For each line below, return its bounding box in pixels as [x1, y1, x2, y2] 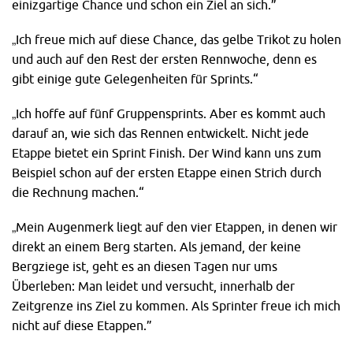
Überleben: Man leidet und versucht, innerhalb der [12, 279, 295, 294]
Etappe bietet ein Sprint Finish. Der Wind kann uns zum [12, 145, 321, 160]
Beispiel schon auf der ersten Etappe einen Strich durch [12, 165, 321, 180]
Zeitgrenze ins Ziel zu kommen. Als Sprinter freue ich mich [12, 299, 340, 314]
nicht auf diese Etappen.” [12, 318, 152, 333]
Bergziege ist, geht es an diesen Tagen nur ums [12, 259, 277, 274]
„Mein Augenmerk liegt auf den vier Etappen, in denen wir [12, 220, 337, 235]
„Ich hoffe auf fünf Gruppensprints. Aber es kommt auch [12, 106, 325, 121]
